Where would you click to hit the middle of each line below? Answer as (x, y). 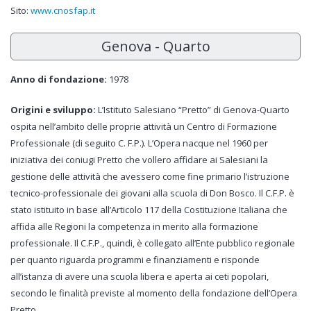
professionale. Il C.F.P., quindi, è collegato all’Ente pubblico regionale (153, 243)
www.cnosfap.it (63, 10)
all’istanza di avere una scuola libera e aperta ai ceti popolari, (140, 276)
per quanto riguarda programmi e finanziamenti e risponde (135, 260)
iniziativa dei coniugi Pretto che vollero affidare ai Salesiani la (139, 160)
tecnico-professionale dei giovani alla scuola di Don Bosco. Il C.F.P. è (152, 193)
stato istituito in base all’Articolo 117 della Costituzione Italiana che (149, 210)
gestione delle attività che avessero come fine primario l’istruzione (150, 176)
